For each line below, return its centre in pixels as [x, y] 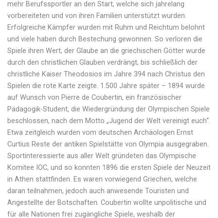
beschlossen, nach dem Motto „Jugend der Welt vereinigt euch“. [109, 121]
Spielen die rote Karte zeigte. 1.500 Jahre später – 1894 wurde [106, 86]
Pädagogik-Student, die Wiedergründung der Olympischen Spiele [109, 109]
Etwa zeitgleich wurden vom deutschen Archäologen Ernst [100, 132]
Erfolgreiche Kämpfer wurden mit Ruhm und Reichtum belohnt [106, 27]
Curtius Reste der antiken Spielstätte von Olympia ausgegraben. [108, 144]
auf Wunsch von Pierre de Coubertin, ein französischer [94, 97]
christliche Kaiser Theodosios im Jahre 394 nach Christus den [106, 74]
